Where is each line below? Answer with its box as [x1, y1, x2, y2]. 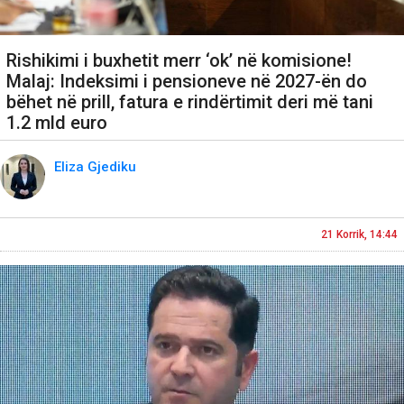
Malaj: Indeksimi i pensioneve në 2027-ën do [6, 69, 367, 92]
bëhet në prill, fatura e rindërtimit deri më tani [6, 90, 373, 113]
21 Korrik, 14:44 [321, 227, 398, 241]
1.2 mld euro [6, 111, 107, 133]
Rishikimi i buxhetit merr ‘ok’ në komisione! [6, 49, 352, 71]
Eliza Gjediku [54, 158, 140, 175]
